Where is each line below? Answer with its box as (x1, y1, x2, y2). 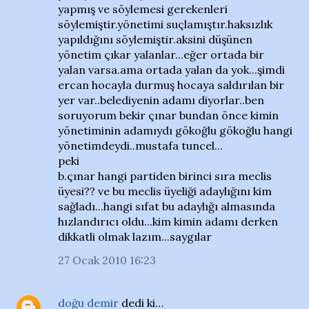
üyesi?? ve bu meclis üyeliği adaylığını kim (58, 184, 272, 198)
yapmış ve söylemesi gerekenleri (58, 2, 228, 16)
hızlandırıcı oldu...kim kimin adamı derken (58, 215, 278, 228)
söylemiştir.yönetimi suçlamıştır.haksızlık (58, 17, 272, 31)
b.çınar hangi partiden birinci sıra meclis (58, 169, 272, 183)
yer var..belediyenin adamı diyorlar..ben (58, 93, 264, 107)
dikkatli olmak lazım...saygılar (58, 230, 212, 243)
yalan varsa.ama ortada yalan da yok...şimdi (58, 63, 285, 77)
